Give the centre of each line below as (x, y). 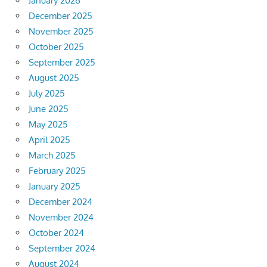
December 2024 (60, 202)
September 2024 (62, 249)
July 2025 (47, 94)
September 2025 (62, 63)
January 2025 (55, 187)
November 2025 (61, 32)
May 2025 (48, 125)
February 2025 (57, 171)
